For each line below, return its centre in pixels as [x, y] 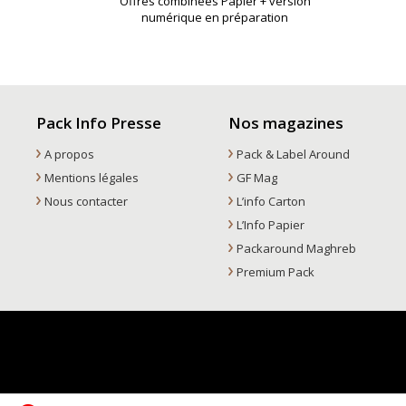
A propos [69, 154]
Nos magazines [286, 122]
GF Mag [257, 177]
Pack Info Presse [98, 122]
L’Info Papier [271, 224]
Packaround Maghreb [297, 248]
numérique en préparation [215, 17]
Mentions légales [91, 177]
